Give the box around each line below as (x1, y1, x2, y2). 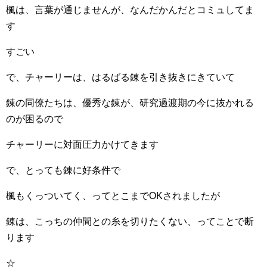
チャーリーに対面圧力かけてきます (6, 139, 159, 150)
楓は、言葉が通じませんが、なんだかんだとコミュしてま (6, 5, 254, 15)
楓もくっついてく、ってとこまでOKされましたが (6, 191, 220, 201)
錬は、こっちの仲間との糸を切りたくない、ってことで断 (6, 216, 254, 226)
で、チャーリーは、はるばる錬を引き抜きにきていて (6, 72, 235, 82)
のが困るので (6, 114, 63, 124)
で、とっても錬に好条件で (6, 165, 120, 175)
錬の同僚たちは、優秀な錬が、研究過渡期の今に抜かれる (6, 98, 254, 108)
